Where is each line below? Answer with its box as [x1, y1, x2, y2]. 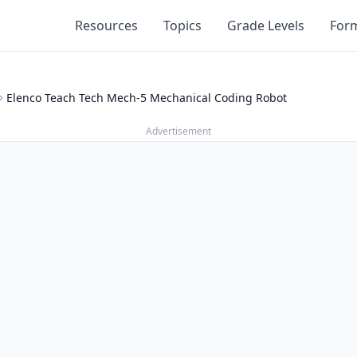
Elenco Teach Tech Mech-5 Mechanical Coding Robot [6, 90, 287, 105]
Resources [75, 17, 138, 34]
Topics [163, 17, 202, 34]
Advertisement [146, 124, 211, 138]
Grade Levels [227, 17, 304, 34]
